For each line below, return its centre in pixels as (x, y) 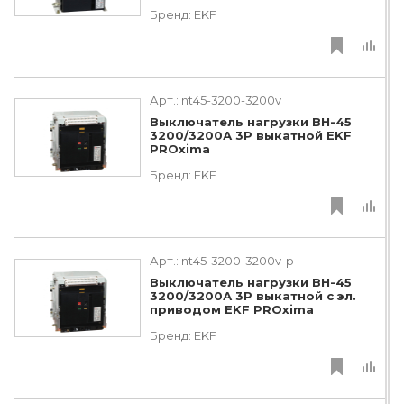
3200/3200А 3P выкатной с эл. (253, 296)
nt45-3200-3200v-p (238, 261)
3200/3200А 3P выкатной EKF (251, 136)
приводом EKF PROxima (232, 310)
